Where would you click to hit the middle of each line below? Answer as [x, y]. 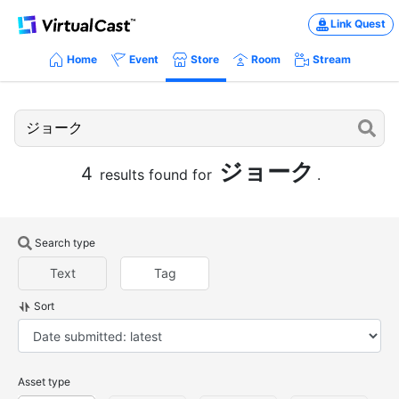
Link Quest [358, 24]
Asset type [44, 382]
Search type [65, 242]
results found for [156, 174]
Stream [331, 59]
